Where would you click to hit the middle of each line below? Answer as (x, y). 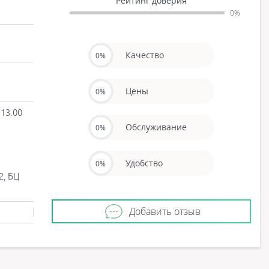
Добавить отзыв (165, 211)
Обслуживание (156, 127)
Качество (144, 55)
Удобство (144, 163)
